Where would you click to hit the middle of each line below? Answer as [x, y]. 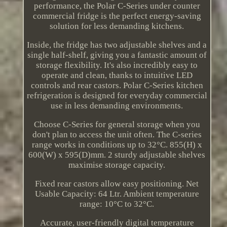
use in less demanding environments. [117, 106]
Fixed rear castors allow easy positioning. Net [117, 184]
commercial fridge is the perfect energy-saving [117, 16]
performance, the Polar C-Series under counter [117, 6]
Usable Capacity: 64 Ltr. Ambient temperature [117, 194]
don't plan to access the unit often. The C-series [117, 135]
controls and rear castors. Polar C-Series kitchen [117, 86]
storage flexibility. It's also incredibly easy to [117, 65]
